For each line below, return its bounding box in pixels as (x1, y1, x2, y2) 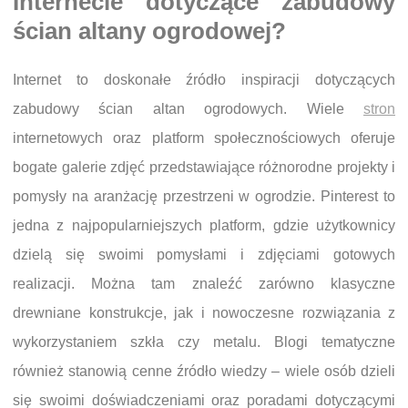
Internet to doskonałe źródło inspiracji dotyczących (13, 71, 395, 87)
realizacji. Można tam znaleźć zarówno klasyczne (13, 275, 395, 291)
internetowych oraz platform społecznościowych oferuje (13, 129, 395, 146)
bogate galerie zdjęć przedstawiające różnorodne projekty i (13, 158, 395, 175)
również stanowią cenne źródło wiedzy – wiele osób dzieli (13, 362, 395, 379)
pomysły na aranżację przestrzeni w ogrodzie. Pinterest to (13, 188, 395, 204)
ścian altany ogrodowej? (13, 18, 286, 45)
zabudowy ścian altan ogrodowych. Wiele (13, 100, 363, 117)
